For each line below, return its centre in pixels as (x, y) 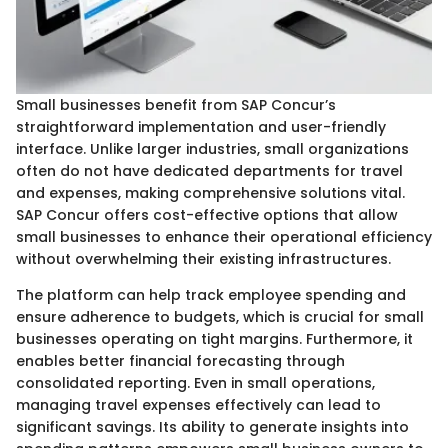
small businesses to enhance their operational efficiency (224, 237)
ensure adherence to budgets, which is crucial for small (220, 317)
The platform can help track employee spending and (211, 295)
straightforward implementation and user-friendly (201, 127)
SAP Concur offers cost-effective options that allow (207, 215)
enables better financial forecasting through (180, 361)
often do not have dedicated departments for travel (209, 171)
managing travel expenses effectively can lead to (198, 405)
